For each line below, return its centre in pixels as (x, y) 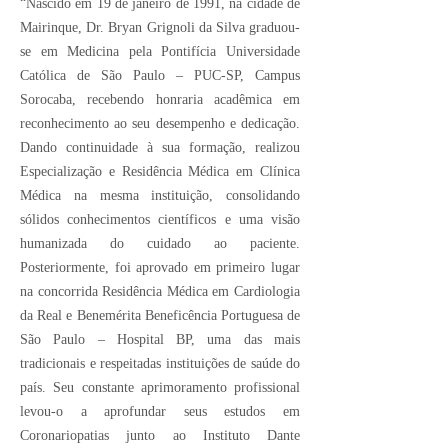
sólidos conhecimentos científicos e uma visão (160, 219)
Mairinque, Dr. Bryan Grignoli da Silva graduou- (160, 27)
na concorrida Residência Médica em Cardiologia (160, 291)
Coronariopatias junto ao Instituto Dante (160, 435)
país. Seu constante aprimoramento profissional (160, 387)
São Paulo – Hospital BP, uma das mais (160, 339)
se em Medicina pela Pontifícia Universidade (160, 51)
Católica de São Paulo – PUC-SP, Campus (160, 75)
